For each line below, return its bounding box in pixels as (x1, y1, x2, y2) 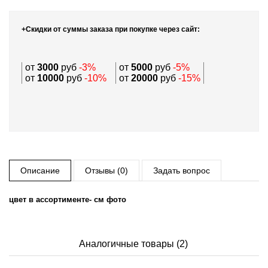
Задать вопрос (153, 165, 210, 175)
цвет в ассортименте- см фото (9, 194, 126, 204)
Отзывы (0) (85, 165, 128, 175)
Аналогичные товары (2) (78, 238, 188, 249)
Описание (20, 165, 60, 175)
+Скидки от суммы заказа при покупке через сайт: (22, 25, 200, 33)
